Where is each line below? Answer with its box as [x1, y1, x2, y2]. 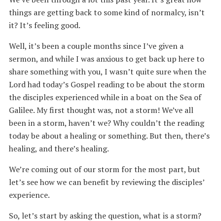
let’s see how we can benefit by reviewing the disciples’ [8, 177, 204, 187]
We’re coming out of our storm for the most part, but [8, 164, 200, 175]
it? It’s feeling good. [8, 20, 80, 31]
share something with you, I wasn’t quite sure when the [8, 66, 206, 77]
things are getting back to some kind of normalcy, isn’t [8, 7, 205, 18]
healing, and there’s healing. [8, 143, 109, 154]
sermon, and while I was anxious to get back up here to [8, 53, 204, 64]
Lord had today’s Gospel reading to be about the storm [8, 79, 205, 90]
